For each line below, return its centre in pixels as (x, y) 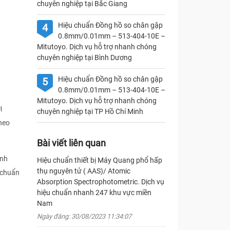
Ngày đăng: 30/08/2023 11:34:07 (84, 216)
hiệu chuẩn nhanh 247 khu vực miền (94, 193)
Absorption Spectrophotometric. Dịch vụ (100, 182)
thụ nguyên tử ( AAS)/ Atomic (83, 171)
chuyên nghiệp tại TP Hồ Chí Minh (90, 111)
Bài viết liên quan (71, 143)
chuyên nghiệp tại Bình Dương (84, 57)
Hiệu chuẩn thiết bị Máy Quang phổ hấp (99, 160)
